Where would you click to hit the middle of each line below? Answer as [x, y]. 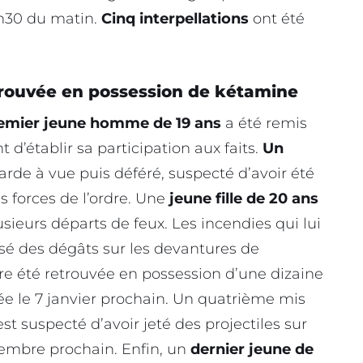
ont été [277, 19]
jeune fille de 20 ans [244, 199]
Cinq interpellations [175, 19]
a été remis [266, 124]
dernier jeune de [252, 350]
